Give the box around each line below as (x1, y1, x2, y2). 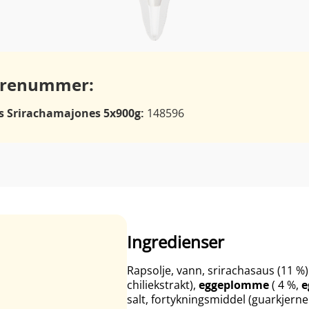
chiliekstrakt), (127, 277, 199, 292)
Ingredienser (127, 230, 224, 253)
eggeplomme (199, 277, 269, 292)
